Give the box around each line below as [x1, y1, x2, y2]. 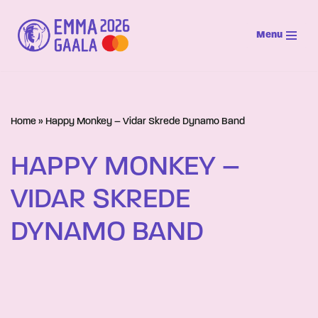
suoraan [11, 50, 49, 60]
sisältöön [11, 67, 54, 77]
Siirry [11, 33, 35, 43]
